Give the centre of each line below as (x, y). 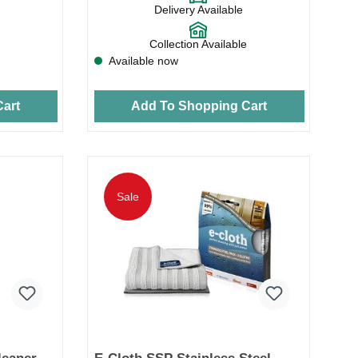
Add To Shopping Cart (199, 105)
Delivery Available (198, 10)
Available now (142, 61)
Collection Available (199, 44)
